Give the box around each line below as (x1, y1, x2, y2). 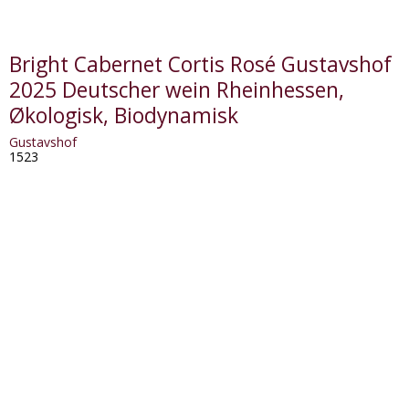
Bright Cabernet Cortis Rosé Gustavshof (8, 50, 392, 79)
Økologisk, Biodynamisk (8, 101, 238, 131)
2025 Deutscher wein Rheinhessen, (8, 76, 344, 105)
